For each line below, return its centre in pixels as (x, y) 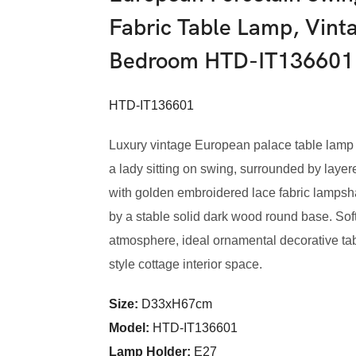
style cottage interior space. (186, 264)
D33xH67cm (175, 304)
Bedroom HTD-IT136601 (231, 61)
